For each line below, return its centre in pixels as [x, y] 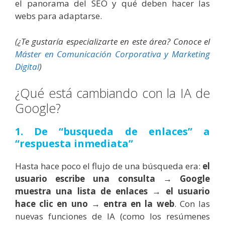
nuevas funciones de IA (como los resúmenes [113, 216]
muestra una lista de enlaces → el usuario [113, 191]
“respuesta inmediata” [74, 144]
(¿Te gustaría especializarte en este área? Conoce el [113, 41]
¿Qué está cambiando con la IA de [113, 93]
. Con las [192, 204]
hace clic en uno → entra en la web [95, 204]
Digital [27, 66]
